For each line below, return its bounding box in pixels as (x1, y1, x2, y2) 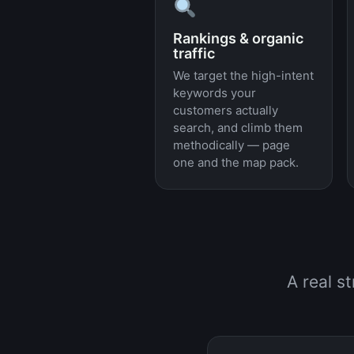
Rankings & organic (173, 30, 303, 47)
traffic (173, 45, 215, 62)
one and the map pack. (173, 155, 299, 170)
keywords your (173, 85, 256, 100)
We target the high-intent (173, 68, 314, 83)
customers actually (173, 103, 278, 118)
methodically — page (173, 137, 290, 153)
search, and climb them (173, 120, 303, 135)
